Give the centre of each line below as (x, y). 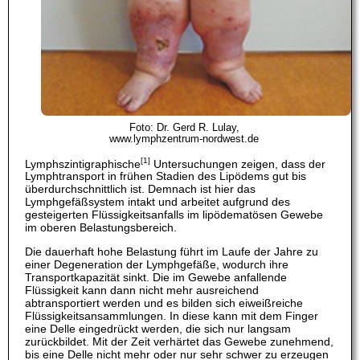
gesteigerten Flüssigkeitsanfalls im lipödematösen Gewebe (174, 215)
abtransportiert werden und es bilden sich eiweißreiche (164, 303)
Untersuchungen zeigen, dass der (238, 164)
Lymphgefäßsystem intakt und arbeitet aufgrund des (157, 202)
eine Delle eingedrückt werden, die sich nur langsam (158, 329)
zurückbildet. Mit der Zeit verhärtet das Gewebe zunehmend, (179, 342)
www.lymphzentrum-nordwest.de (184, 139)
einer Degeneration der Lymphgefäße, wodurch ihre (157, 265)
